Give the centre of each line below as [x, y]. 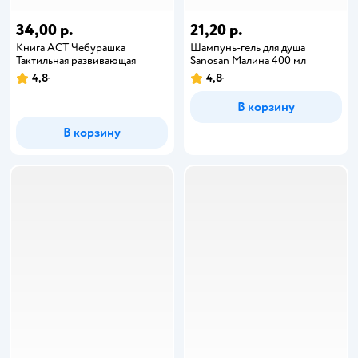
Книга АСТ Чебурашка [71, 48]
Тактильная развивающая [76, 60]
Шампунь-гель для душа [248, 48]
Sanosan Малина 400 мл [248, 60]
